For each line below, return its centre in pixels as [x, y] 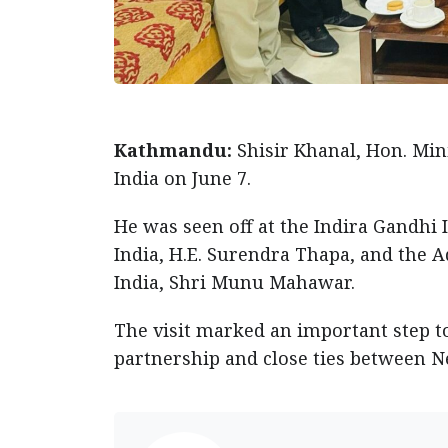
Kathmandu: [175, 149]
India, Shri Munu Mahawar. [237, 281]
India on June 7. [185, 177]
